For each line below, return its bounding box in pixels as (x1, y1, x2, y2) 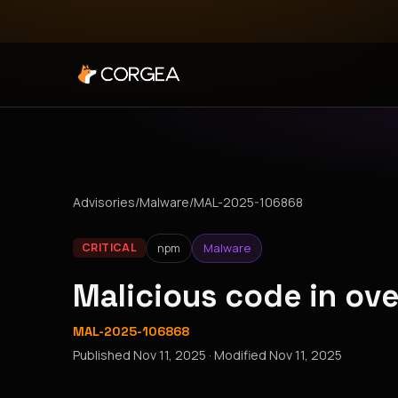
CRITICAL (81, 240, 138, 256)
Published (73, 346, 133, 363)
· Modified (206, 346, 269, 363)
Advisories (73, 194, 135, 211)
